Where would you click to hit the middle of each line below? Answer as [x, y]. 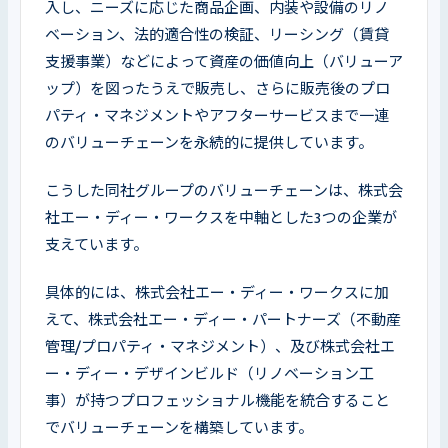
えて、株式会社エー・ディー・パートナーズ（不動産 [223, 319]
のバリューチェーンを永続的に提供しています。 [209, 142]
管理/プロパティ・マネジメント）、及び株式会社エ [220, 346]
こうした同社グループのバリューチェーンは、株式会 [224, 190]
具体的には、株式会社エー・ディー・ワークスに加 [217, 292]
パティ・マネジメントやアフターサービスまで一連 [217, 115]
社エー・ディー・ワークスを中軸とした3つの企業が [221, 217]
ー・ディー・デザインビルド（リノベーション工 [209, 373]
